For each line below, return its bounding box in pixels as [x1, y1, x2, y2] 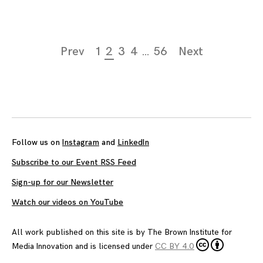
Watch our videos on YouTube [12, 197, 123, 207]
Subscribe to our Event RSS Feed [12, 157, 136, 167]
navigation [11, 55, 67, 69]
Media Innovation [12, 241, 73, 252]
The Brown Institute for [147, 227, 232, 238]
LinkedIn [117, 137, 149, 147]
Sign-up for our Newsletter [12, 177, 113, 187]
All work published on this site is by [12, 227, 147, 238]
